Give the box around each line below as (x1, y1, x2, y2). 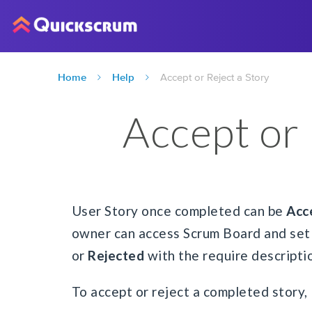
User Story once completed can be (71, 203, 287, 219)
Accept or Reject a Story (160, 71, 270, 83)
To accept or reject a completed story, (71, 283, 308, 299)
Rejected (88, 247, 145, 263)
